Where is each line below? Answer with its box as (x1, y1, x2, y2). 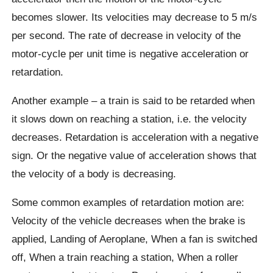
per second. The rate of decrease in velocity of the (12, 29, 241, 41)
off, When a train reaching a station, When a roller (12, 251, 239, 264)
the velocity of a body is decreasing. (12, 168, 177, 180)
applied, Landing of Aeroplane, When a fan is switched (12, 233, 258, 246)
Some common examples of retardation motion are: (12, 196, 245, 209)
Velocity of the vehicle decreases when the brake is (12, 214, 246, 227)
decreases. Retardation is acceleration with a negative (12, 131, 259, 144)
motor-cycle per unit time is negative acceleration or (12, 47, 249, 60)
